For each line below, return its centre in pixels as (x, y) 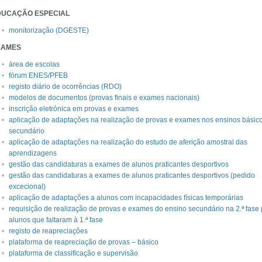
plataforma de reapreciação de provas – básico (84, 242)
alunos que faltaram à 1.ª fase (56, 220)
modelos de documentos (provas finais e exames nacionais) (104, 98)
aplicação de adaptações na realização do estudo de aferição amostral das (128, 142)
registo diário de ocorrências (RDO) (65, 87)
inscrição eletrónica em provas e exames (74, 109)
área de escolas (34, 64)
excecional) (27, 187)
